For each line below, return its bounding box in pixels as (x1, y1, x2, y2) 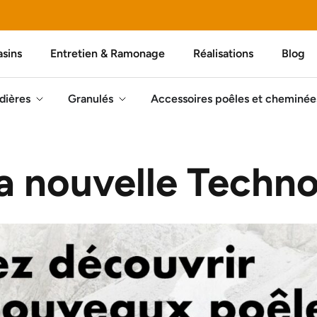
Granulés (68, 92, 113, 105)
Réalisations (193, 47, 253, 60)
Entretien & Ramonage (50, 47, 165, 60)
